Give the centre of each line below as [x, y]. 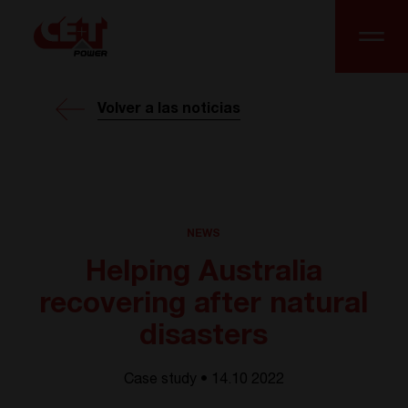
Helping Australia [204, 274]
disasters [204, 338]
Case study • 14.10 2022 [204, 381]
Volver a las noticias [169, 110]
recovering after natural [204, 306]
